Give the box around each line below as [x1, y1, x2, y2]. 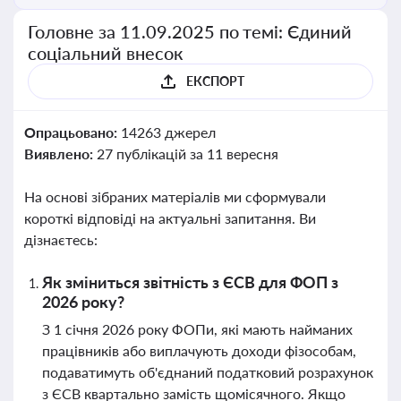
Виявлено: [24, 145, 97, 162]
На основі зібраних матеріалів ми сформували [24, 188, 326, 205]
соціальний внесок [28, 42, 183, 64]
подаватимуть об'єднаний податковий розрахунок [42, 363, 373, 380]
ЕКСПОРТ [185, 73, 244, 89]
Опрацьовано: [24, 124, 121, 141]
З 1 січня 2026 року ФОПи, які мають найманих [42, 320, 353, 337]
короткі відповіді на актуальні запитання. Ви [24, 209, 316, 226]
